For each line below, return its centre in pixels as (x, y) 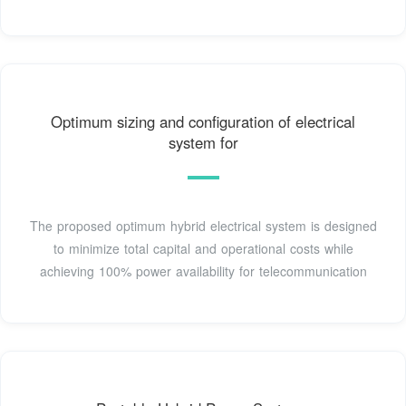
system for (203, 143)
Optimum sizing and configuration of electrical (203, 122)
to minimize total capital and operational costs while (203, 249)
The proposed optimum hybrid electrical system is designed (203, 226)
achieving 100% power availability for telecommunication (203, 271)
